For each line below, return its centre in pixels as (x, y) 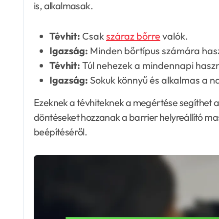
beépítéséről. (61, 131)
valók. (174, 36)
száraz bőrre (133, 36)
